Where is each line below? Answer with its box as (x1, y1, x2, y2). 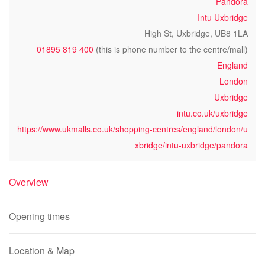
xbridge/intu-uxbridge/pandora (135, 139, 248, 151)
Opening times (9, 209, 70, 223)
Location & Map (9, 244, 75, 257)
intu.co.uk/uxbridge (177, 107, 248, 119)
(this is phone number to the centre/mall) (93, 43, 248, 55)
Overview (9, 175, 49, 189)
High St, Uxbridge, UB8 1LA (144, 27, 248, 39)
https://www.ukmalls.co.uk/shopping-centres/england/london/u (17, 123, 248, 135)
